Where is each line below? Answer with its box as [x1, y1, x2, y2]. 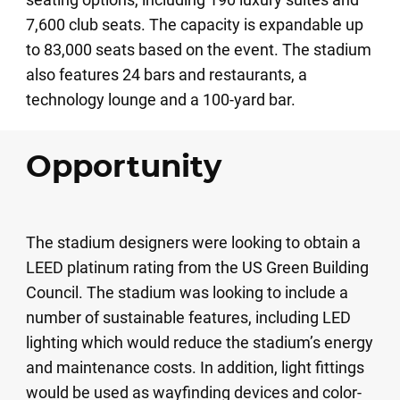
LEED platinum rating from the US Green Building [25, 258, 369, 277]
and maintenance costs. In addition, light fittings [25, 358, 364, 377]
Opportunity [25, 153, 221, 183]
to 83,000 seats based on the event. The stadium [25, 40, 371, 59]
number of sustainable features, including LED [25, 308, 351, 327]
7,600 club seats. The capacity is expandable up [25, 15, 363, 34]
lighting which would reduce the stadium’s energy [25, 333, 373, 352]
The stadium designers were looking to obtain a [25, 233, 361, 252]
